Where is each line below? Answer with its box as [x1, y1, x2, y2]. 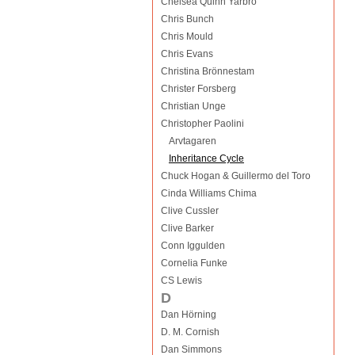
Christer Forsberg [160, 83, 236, 94]
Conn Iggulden [160, 240, 225, 251]
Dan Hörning [160, 309, 216, 320]
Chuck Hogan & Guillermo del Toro [160, 170, 311, 181]
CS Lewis [160, 275, 202, 286]
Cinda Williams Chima [160, 188, 257, 199]
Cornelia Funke [160, 258, 227, 269]
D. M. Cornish [160, 326, 219, 338]
